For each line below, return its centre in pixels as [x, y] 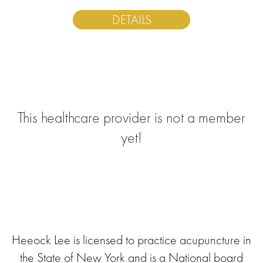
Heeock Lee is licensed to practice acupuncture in [131, 240]
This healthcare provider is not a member [131, 117]
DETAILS [131, 20]
